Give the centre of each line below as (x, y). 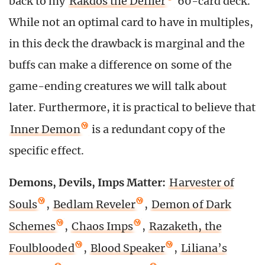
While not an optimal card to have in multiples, (131, 22)
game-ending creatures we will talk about (118, 86)
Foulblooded (42, 248)
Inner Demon (45, 129)
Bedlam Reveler (95, 204)
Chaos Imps (102, 226)
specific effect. (46, 150)
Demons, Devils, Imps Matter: (88, 182)
